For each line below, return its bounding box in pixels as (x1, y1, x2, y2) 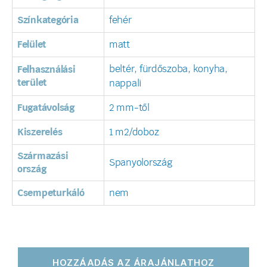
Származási (17, 151, 69, 162)
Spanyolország (109, 158, 172, 168)
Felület (17, 40, 46, 50)
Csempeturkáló (17, 188, 85, 198)
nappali (109, 79, 142, 89)
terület (17, 78, 47, 88)
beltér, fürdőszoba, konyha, (109, 64, 228, 74)
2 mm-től (109, 103, 150, 113)
